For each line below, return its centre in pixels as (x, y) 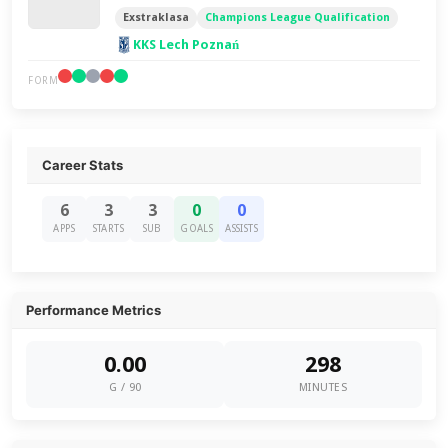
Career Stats (83, 165)
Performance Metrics (94, 310)
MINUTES (323, 387)
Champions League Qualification (298, 17)
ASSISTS (242, 228)
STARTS (108, 228)
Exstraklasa (156, 17)
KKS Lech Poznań (186, 44)
